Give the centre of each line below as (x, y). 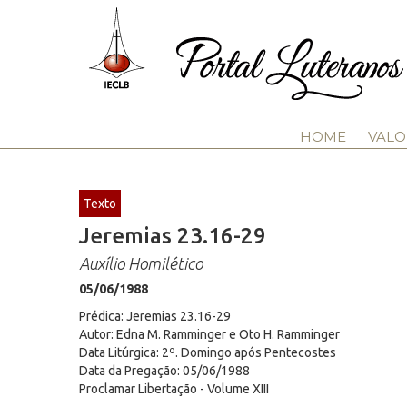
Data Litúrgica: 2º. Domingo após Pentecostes (208, 352)
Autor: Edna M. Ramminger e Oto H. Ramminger (209, 334)
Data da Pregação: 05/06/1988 (164, 371)
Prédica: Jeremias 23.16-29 (155, 316)
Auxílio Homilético (141, 263)
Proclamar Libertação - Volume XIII (174, 389)
